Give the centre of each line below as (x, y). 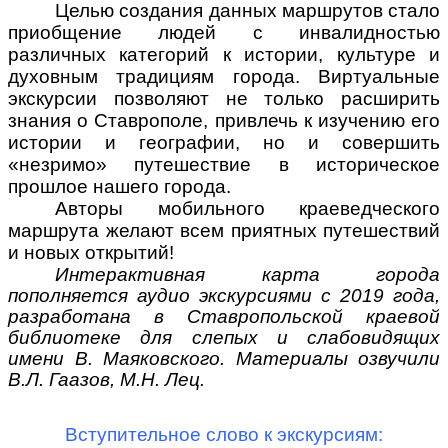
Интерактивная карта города (247, 274)
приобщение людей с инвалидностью (224, 32)
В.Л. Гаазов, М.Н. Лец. (106, 379)
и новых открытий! (91, 252)
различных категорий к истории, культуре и (224, 54)
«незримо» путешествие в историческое (224, 164)
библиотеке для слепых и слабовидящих (224, 337)
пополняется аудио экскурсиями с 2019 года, (224, 295)
